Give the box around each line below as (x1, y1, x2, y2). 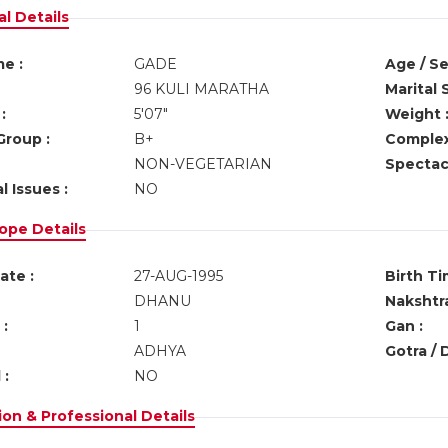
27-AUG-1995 (133, 267, 223, 285)
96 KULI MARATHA (133, 80, 269, 98)
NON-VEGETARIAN (133, 155, 272, 173)
